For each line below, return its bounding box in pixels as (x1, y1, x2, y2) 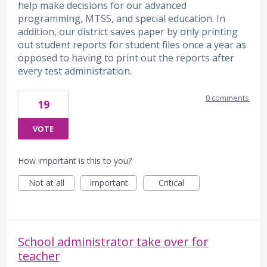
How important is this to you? (18, 154, 132, 166)
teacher (18, 247, 60, 264)
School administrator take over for (18, 233, 208, 250)
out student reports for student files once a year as (18, 38, 246, 51)
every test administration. (18, 64, 132, 77)
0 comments (206, 92, 249, 103)
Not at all (28, 176, 64, 188)
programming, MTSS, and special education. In (18, 11, 225, 25)
